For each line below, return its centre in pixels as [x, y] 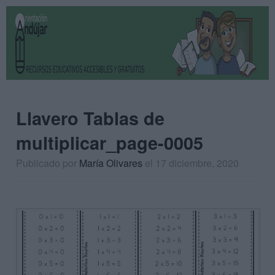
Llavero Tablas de [90, 118]
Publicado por [48, 163]
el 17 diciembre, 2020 [192, 163]
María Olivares [111, 163]
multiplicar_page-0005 [110, 143]
